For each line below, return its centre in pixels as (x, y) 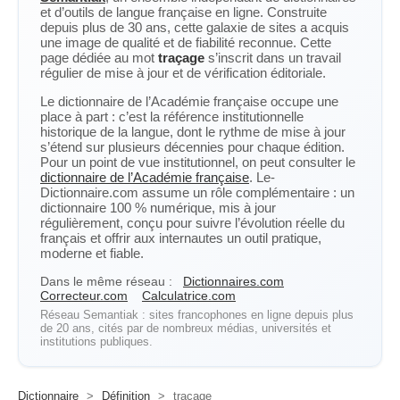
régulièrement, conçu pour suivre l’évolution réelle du (192, 223)
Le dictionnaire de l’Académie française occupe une (189, 101)
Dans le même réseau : (106, 281)
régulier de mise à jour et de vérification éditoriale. (183, 73)
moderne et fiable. (92, 253)
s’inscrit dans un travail (273, 58)
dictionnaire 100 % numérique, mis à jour (158, 208)
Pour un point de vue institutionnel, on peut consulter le (198, 162)
